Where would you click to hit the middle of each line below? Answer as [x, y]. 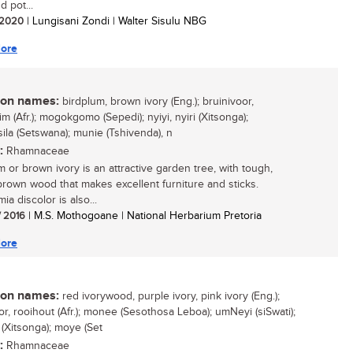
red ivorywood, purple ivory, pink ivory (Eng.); [169, 296]
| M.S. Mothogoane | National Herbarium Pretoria [143, 216]
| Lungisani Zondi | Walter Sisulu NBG [115, 21]
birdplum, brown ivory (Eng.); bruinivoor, [156, 102]
